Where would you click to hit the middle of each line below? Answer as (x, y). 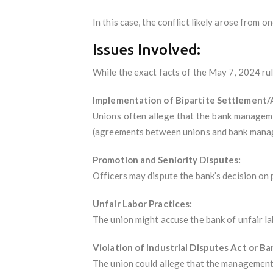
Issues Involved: (147, 49)
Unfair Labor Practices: (143, 203)
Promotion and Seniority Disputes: (167, 159)
